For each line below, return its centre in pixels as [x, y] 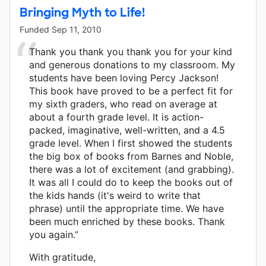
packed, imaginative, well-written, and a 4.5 [127, 130]
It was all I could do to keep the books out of [131, 182]
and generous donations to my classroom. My [132, 64]
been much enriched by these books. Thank [127, 221]
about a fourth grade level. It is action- [116, 117]
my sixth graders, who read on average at [123, 104]
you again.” [54, 234]
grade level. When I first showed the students [131, 143]
